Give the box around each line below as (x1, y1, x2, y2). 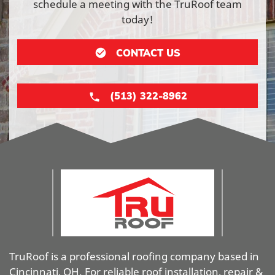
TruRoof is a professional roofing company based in (9, 249, 259, 264)
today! (122, 12, 153, 26)
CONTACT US (116, 46, 180, 59)
